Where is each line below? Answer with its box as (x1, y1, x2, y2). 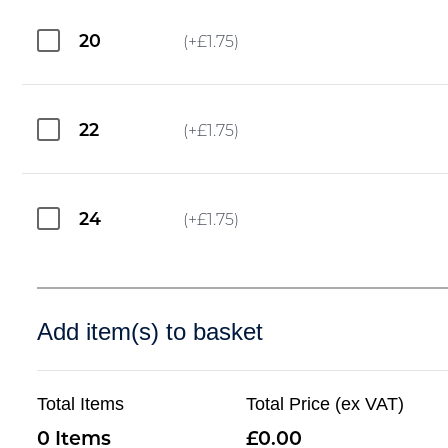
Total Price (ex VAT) (246, 393, 405, 414)
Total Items (37, 393, 125, 414)
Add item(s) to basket (37, 317, 264, 345)
